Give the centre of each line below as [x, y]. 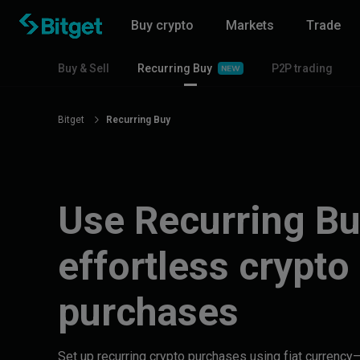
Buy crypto [162, 25]
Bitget [72, 120]
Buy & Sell [85, 68]
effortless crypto [204, 266]
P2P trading [302, 68]
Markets [250, 25]
